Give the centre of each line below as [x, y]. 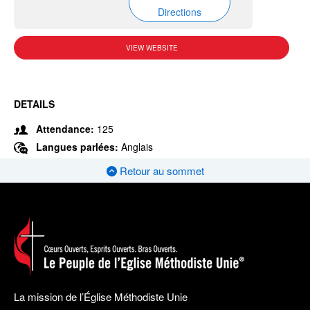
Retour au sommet [160, 171]
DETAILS [34, 104]
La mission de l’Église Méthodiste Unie [101, 297]
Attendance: [65, 129]
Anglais [137, 147]
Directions [179, 12]
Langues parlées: [79, 147]
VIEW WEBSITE [152, 48]
